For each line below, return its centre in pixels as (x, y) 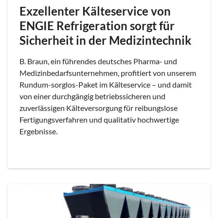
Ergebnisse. (38, 131)
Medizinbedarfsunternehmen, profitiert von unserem (108, 73)
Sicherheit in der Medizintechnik (105, 40)
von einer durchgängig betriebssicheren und (92, 96)
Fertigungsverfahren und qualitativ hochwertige (99, 119)
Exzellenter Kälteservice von (95, 11)
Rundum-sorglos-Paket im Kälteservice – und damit (106, 84)
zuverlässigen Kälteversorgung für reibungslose (99, 108)
